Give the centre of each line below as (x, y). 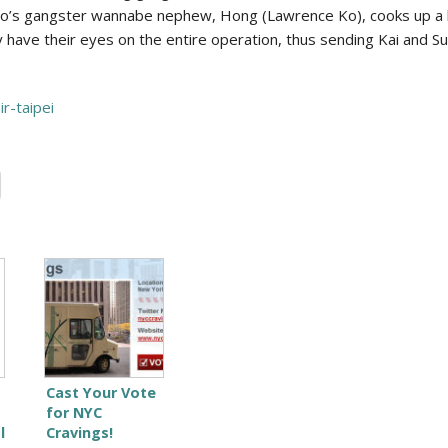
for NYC (73, 412)
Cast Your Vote (100, 392)
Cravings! (79, 432)
